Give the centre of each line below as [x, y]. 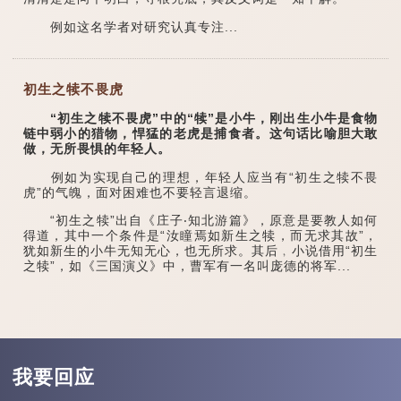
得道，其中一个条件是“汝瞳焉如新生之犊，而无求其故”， [200, 236]
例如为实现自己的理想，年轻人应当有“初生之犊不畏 [200, 177]
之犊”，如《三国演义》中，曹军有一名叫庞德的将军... [187, 266]
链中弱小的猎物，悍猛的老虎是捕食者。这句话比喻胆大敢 [200, 134]
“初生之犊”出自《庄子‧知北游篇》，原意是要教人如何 [200, 221]
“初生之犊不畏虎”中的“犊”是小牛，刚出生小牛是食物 [200, 119]
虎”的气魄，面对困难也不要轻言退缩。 [140, 192]
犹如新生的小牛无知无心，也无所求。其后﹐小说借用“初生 [200, 251]
